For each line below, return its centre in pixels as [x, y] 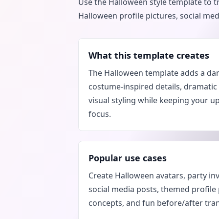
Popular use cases [128, 158]
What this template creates [149, 55]
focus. [100, 114]
